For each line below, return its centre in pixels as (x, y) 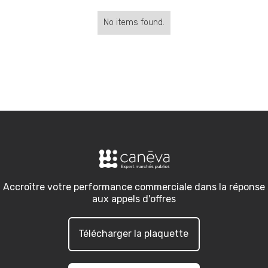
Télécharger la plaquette (133, 234)
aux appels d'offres (134, 199)
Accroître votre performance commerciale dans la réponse (134, 187)
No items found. (134, 22)
